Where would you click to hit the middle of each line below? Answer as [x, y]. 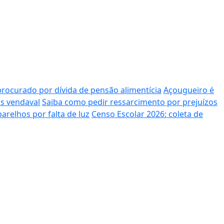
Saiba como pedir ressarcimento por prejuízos [130, 102]
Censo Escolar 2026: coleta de [147, 114]
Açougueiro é [189, 90]
